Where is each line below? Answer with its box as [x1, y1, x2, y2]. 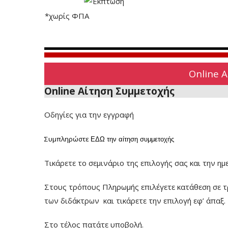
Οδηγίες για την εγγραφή [44, 109, 134, 120]
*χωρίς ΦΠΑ [45, 11, 89, 21]
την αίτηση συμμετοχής [105, 135, 174, 143]
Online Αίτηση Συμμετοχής [44, 84, 175, 98]
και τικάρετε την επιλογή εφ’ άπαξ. [103, 195, 225, 206]
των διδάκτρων [44, 195, 101, 206]
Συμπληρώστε [44, 134, 89, 144]
